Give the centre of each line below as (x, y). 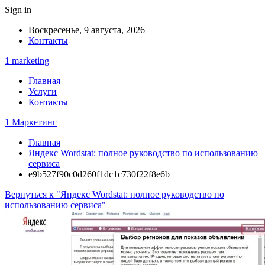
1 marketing (27, 61)
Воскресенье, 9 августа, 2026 (87, 30)
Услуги (43, 91)
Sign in (18, 10)
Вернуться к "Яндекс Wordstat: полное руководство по (114, 194)
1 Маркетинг (31, 122)
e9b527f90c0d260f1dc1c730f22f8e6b (99, 174)
